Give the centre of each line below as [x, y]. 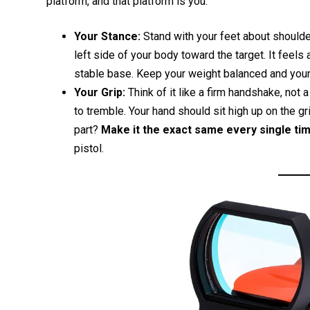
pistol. [89, 148]
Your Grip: [100, 92]
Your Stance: [108, 36]
